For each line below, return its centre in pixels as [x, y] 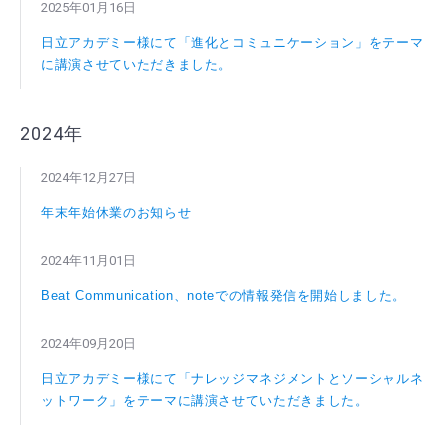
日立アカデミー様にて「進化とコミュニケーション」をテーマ [232, 43]
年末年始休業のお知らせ [116, 213]
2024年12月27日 [88, 178]
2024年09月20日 [88, 344]
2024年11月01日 [88, 261]
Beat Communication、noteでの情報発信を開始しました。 [224, 296]
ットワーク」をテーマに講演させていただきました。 [205, 401]
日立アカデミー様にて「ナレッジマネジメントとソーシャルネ [232, 379]
